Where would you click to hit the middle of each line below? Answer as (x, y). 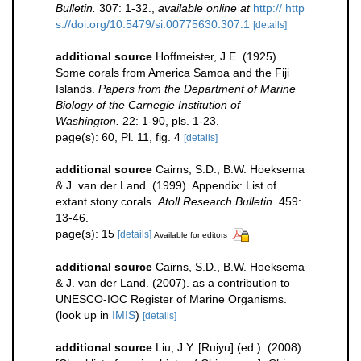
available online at (204, 8)
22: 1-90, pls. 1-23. (169, 121)
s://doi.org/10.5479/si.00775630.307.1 (153, 24)
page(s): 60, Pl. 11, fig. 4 (120, 137)
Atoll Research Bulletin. (217, 201)
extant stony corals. (107, 201)
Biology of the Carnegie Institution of (148, 105)
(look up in (84, 315)
